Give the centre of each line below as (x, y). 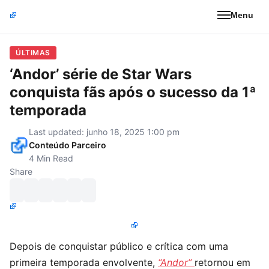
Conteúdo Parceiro (68, 145)
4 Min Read (51, 158)
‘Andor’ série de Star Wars (101, 74)
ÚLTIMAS (33, 53)
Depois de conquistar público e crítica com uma (119, 246)
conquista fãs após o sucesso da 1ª (133, 92)
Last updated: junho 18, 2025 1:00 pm (104, 132)
